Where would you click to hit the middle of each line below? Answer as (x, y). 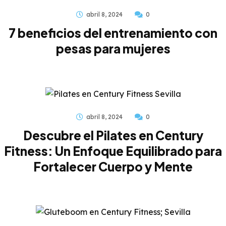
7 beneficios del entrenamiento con (113, 33)
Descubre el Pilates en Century (113, 135)
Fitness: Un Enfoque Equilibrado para (113, 151)
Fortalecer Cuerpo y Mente (113, 166)
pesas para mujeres (113, 48)
